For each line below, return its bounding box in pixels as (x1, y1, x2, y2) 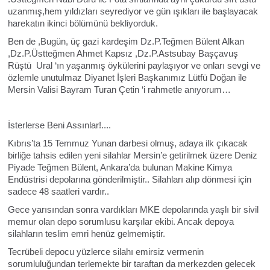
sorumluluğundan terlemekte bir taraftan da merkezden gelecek (7, 259, 256, 269)
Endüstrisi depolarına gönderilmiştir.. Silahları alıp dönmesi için (7, 174, 251, 184)
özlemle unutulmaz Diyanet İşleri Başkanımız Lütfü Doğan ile (7, 72, 246, 83)
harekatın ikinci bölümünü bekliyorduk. (7, 18, 158, 28)
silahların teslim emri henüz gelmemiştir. (7, 228, 165, 239)
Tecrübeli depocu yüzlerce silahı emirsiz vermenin (7, 246, 204, 257)
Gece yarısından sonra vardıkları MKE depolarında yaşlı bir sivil (7, 204, 259, 215)
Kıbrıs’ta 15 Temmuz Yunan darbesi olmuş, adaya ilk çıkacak (7, 138, 248, 148)
